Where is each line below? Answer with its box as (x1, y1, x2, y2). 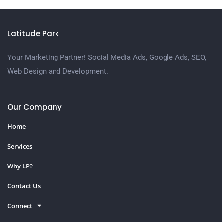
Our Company (7, 102, 62, 112)
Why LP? (7, 162, 33, 171)
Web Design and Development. (7, 66, 108, 76)
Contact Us (7, 181, 41, 191)
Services (7, 142, 32, 151)
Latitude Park (7, 28, 59, 39)
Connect (7, 201, 32, 211)
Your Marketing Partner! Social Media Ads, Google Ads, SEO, (7, 53, 206, 62)
